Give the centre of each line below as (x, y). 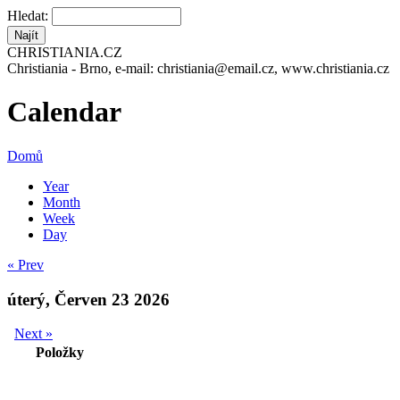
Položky (60, 353)
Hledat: (29, 16)
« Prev (25, 264)
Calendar (64, 112)
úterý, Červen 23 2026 (88, 299)
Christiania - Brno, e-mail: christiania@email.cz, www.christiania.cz (198, 68)
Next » (33, 334)
